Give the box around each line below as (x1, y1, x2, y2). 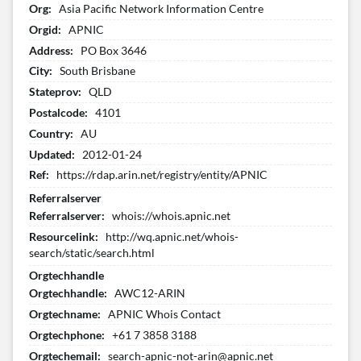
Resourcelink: (29, 229, 98, 243)
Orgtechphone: (29, 327, 105, 342)
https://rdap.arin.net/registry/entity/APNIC (56, 168, 268, 182)
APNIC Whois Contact (108, 307, 222, 322)
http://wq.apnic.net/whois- (106, 229, 239, 243)
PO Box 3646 (81, 43, 147, 57)
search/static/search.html (29, 245, 155, 259)
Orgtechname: (29, 307, 101, 322)
